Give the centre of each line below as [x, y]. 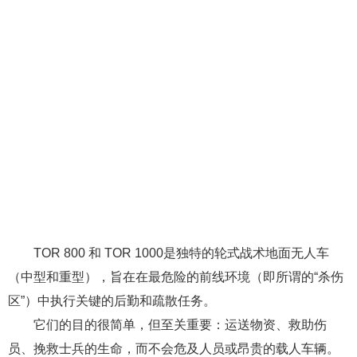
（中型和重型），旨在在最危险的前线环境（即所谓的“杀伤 [176, 277]
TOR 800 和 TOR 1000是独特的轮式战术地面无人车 [181, 253]
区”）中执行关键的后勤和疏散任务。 [112, 300]
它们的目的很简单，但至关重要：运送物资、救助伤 [180, 324]
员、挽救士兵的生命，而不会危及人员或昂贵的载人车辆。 [174, 348]
